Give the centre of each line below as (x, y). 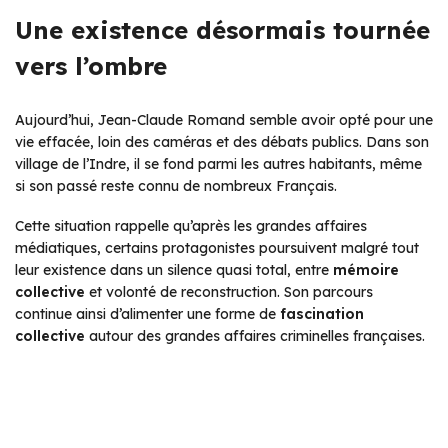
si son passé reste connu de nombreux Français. (176, 185)
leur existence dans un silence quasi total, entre (174, 269)
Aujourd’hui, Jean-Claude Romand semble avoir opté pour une (224, 119)
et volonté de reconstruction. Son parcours (229, 291)
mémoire (366, 269)
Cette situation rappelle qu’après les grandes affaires (191, 225)
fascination (322, 313)
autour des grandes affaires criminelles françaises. (255, 335)
